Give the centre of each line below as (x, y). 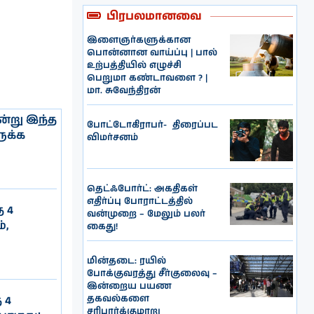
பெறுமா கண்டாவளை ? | (148, 78)
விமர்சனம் (113, 137)
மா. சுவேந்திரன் (124, 90)
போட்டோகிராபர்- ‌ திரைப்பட (153, 125)
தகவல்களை (118, 299)
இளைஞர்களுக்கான (139, 40)
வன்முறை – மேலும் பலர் (146, 214)
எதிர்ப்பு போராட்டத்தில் (140, 201)
